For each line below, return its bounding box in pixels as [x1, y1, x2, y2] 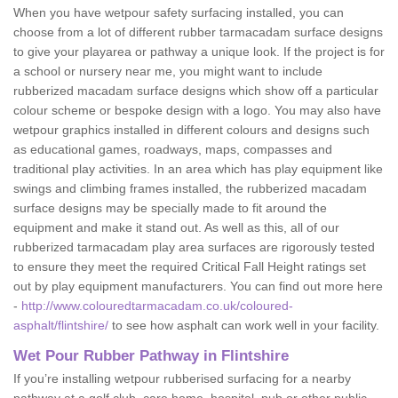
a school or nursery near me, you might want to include [13, 64, 322, 78]
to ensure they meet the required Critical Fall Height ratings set [13, 259, 366, 274]
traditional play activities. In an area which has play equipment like [13, 162, 383, 176]
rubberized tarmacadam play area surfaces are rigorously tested [13, 240, 375, 254]
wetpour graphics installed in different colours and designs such [13, 123, 370, 137]
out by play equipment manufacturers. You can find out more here [13, 279, 383, 293]
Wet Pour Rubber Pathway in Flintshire [13, 347, 289, 364]
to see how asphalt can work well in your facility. [108, 318, 383, 332]
